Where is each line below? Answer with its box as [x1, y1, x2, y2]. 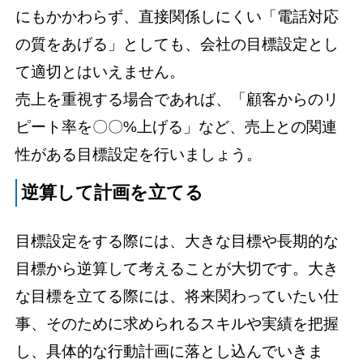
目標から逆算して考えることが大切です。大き [15, 259, 340, 277]
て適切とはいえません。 [15, 63, 186, 81]
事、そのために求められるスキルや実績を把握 [15, 314, 340, 332]
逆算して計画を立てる [21, 183, 204, 203]
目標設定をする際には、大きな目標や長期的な [15, 232, 340, 250]
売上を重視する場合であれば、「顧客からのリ [15, 91, 340, 109]
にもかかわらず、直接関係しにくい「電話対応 [15, 8, 340, 26]
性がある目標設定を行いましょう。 [15, 146, 263, 164]
